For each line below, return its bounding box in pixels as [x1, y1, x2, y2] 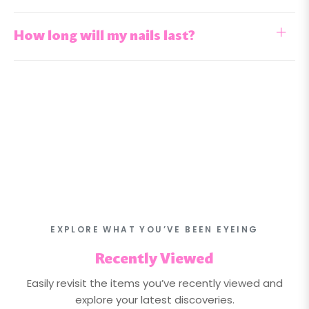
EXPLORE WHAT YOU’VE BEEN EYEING [50, 223, 259, 235]
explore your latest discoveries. [74, 292, 235, 307]
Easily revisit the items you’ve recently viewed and [26, 275, 283, 290]
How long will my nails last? [14, 29, 195, 43]
